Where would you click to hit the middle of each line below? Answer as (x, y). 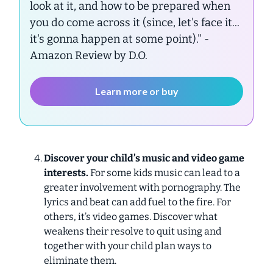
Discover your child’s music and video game (144, 158)
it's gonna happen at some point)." (117, 39)
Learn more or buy (136, 91)
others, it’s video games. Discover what (131, 216)
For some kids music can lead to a (165, 172)
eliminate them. (80, 260)
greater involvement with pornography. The (142, 187)
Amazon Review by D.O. (89, 55)
